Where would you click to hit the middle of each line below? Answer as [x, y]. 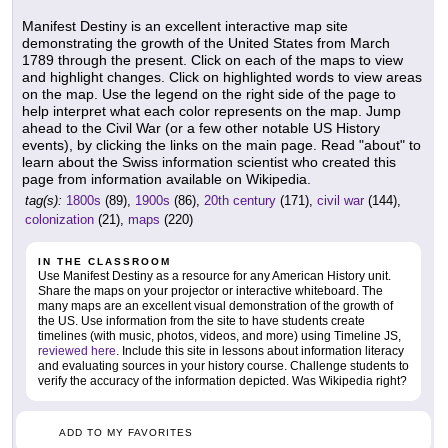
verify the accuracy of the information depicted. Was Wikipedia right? [222, 381]
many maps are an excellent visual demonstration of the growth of [215, 306]
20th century [240, 201]
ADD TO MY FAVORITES [126, 433]
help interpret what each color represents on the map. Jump [211, 111]
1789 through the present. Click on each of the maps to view [212, 60]
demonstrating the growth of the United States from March [206, 43]
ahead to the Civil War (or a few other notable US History [201, 128]
